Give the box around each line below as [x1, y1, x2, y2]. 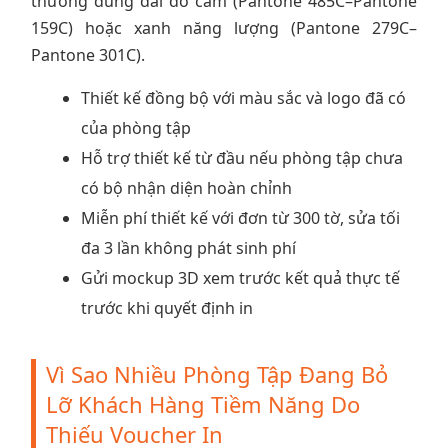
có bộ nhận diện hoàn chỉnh [81, 176, 292, 199]
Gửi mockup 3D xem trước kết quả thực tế [81, 266, 400, 289]
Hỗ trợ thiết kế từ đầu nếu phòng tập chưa [81, 146, 403, 169]
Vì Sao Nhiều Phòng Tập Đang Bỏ [46, 358, 388, 389]
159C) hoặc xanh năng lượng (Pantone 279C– [31, 16, 417, 39]
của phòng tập [81, 116, 191, 139]
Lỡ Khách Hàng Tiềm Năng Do [46, 388, 360, 419]
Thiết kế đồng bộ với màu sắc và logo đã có [81, 86, 406, 109]
